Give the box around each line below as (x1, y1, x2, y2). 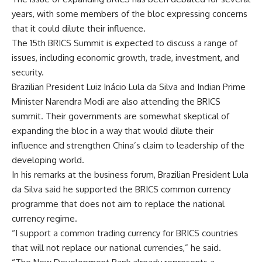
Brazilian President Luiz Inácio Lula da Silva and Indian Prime (12, 81, 246, 92)
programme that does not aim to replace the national (12, 198, 225, 209)
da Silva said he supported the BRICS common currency (12, 183, 230, 195)
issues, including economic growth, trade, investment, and (12, 51, 239, 63)
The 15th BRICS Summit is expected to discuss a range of (12, 37, 237, 49)
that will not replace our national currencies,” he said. (12, 242, 221, 253)
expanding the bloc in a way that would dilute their (12, 125, 213, 136)
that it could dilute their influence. (12, 22, 146, 34)
